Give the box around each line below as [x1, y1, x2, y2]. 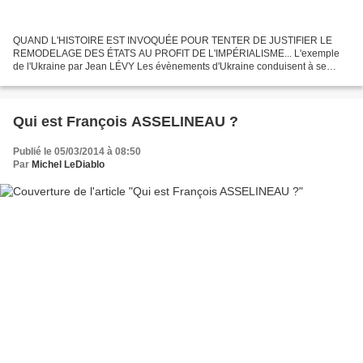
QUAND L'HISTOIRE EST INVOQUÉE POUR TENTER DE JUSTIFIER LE [13, 34, 332, 46]
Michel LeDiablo [32, 158, 105, 170]
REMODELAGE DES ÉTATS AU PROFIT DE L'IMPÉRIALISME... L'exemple [13, 47, 340, 59]
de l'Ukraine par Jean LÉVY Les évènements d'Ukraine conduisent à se [13, 60, 327, 72]
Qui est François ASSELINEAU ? [13, 113, 238, 130]
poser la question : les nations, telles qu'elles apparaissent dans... [13, 73, 301, 85]
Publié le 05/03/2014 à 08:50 [13, 145, 141, 157]
